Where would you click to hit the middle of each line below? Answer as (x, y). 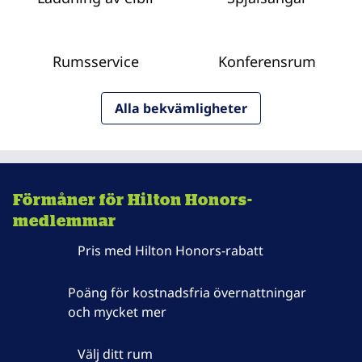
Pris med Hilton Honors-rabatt (170, 250)
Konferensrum (267, 61)
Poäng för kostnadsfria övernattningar (187, 293)
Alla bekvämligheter (181, 108)
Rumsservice (95, 61)
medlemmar (65, 220)
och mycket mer (118, 312)
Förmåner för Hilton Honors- (133, 199)
